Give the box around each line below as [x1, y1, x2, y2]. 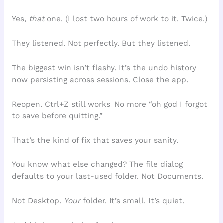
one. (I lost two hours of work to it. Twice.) [44, 14, 207, 24]
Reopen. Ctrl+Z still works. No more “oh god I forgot [11, 99, 207, 109]
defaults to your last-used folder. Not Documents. [11, 172, 203, 181]
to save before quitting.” [11, 111, 103, 120]
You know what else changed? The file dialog [11, 160, 183, 169]
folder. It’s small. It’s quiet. [80, 196, 184, 206]
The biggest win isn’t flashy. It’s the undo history [11, 63, 196, 73]
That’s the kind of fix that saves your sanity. [11, 135, 178, 145]
